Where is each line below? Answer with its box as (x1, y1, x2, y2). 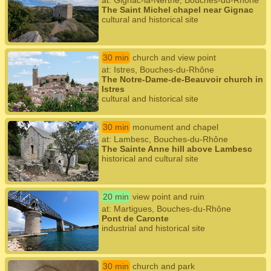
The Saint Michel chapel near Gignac (102, 5, 253, 15)
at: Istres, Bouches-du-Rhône (102, 65, 214, 74)
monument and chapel (132, 122, 218, 132)
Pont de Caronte (102, 214, 169, 223)
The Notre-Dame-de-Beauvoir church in (102, 74, 263, 84)
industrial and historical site (102, 223, 205, 233)
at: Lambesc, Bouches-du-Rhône (102, 134, 228, 144)
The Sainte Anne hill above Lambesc (102, 144, 252, 154)
